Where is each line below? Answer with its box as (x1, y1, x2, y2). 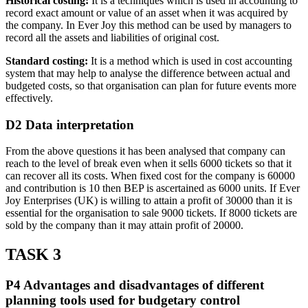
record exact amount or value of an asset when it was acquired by (5, 7, 288, 19)
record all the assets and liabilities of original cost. (5, 32, 219, 44)
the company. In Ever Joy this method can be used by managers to (5, 19, 291, 32)
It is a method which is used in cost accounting (88, 55, 292, 67)
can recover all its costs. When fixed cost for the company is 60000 (5, 170, 295, 182)
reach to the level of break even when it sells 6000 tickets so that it (5, 157, 291, 170)
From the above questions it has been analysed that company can (5, 145, 285, 157)
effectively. (5, 92, 53, 104)
